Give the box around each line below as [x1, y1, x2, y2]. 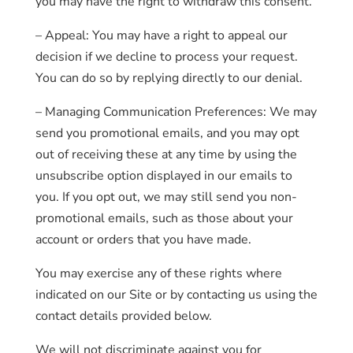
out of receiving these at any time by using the [35, 146, 297, 163]
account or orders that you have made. [35, 231, 251, 248]
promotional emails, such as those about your [35, 210, 293, 227]
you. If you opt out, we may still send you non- [35, 188, 297, 206]
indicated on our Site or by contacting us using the [35, 286, 318, 303]
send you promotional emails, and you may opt [35, 124, 299, 142]
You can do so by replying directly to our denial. [35, 69, 303, 87]
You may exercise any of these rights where [35, 265, 282, 282]
